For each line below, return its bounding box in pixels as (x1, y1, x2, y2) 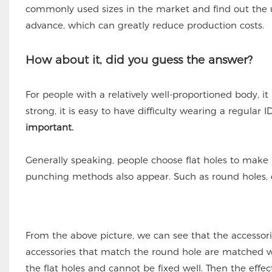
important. (25, 121, 73, 133)
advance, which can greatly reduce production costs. (25, 19, 264, 31)
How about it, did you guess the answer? (25, 52, 253, 67)
